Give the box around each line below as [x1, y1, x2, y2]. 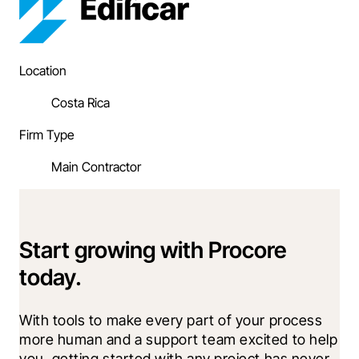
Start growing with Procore [19, 236, 286, 264]
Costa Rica [51, 95, 110, 111]
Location [19, 63, 67, 79]
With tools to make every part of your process [19, 312, 323, 329]
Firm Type [19, 127, 75, 143]
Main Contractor [51, 159, 141, 175]
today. [19, 264, 82, 292]
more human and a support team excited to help [19, 331, 338, 349]
